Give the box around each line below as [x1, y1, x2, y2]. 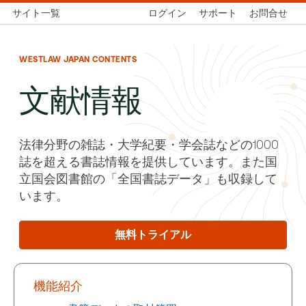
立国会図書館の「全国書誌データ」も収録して [19, 171, 277, 186]
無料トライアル [115, 228, 191, 241]
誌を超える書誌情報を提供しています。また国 [19, 154, 277, 169]
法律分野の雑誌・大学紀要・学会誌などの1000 [19, 137, 279, 152]
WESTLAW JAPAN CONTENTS [19, 55, 137, 64]
